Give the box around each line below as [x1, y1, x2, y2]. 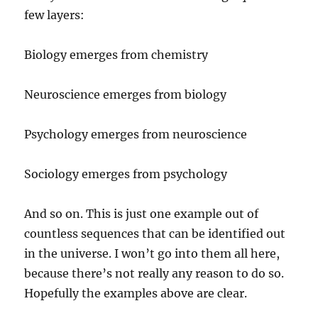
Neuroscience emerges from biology [24, 87, 227, 102]
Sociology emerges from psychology [24, 167, 228, 181]
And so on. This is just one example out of [24, 207, 259, 221]
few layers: [24, 8, 85, 22]
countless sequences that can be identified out [24, 226, 286, 241]
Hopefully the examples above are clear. [24, 286, 248, 300]
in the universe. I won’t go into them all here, [24, 246, 280, 261]
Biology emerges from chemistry [24, 48, 209, 62]
